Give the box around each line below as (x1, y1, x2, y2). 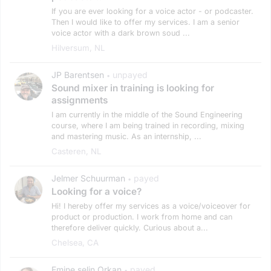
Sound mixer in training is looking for (51, 82, 214, 94)
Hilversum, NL (51, 42, 105, 53)
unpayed (113, 69, 148, 80)
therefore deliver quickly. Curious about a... (51, 223, 208, 232)
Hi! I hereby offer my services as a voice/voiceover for (51, 201, 250, 211)
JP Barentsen (51, 69, 104, 80)
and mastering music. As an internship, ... (51, 131, 201, 141)
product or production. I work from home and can (51, 212, 232, 221)
